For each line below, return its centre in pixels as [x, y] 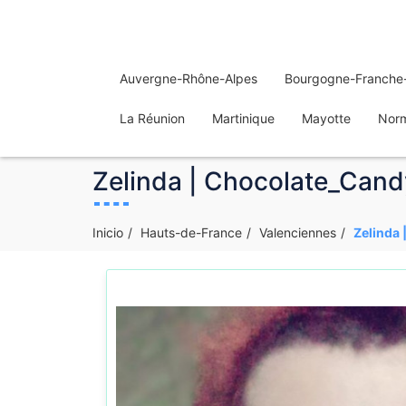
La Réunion [152, 118]
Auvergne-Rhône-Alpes [188, 78]
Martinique [243, 118]
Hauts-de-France [191, 232]
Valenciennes [298, 232]
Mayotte [326, 118]
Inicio [108, 232]
